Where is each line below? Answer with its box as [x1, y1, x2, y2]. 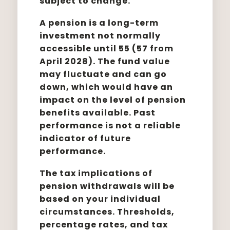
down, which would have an [40, 81, 174, 93]
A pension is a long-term [40, 17, 159, 29]
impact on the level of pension [40, 94, 186, 106]
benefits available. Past [40, 107, 156, 119]
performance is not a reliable [40, 120, 181, 131]
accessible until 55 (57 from [40, 43, 174, 54]
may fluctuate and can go [40, 68, 167, 80]
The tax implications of [40, 167, 153, 179]
